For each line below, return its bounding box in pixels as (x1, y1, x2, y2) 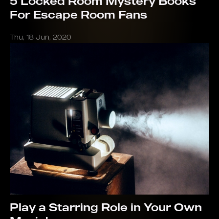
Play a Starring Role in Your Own (10, 200, 202, 214)
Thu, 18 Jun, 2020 (10, 33, 71, 41)
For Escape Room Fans (10, 8, 147, 21)
